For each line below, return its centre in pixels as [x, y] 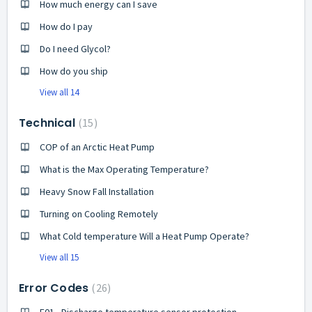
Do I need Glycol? [75, 48]
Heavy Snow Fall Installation [97, 191]
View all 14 [59, 92]
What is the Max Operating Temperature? [124, 169]
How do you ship [74, 71]
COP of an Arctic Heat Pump [97, 147]
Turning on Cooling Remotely [99, 213]
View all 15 [59, 257]
